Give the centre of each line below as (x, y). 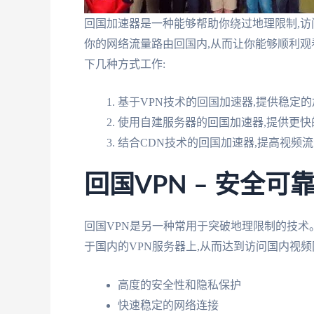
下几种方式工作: (125, 64)
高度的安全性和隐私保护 (179, 285)
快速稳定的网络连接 (168, 305)
